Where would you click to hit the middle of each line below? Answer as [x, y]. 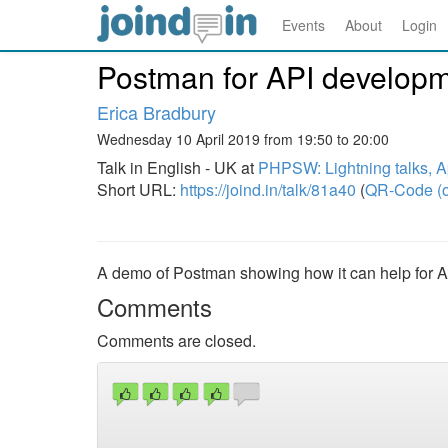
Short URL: [138, 189]
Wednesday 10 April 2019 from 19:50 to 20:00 [243, 139]
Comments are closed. [176, 340]
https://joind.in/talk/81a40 [268, 189]
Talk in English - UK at [177, 167]
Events [303, 25]
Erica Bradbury [156, 112]
